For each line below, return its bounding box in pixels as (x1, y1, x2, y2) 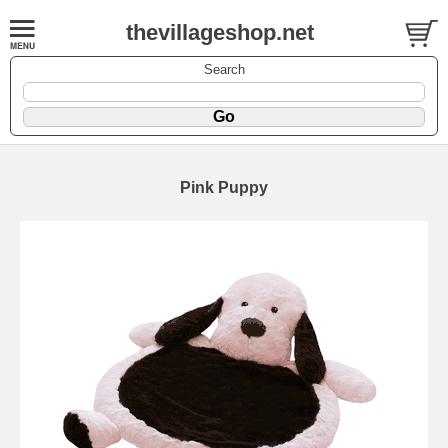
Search (203, 61, 245, 77)
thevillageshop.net (125, 20, 314, 45)
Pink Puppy (180, 178, 268, 196)
